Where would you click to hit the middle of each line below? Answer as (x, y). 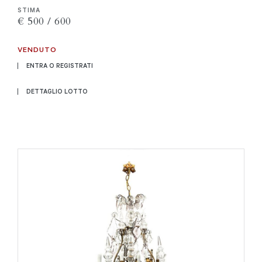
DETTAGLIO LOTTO (57, 91)
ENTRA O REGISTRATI (60, 65)
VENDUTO (37, 49)
